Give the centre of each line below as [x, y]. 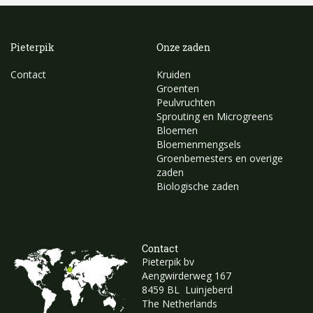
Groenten [178, 89]
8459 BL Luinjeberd [187, 290]
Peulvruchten [186, 103]
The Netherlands [180, 304]
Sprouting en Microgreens [215, 117]
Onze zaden [183, 48]
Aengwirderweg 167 [187, 276]
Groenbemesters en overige [220, 159]
